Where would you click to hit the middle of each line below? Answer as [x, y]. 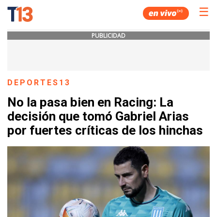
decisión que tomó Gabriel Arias [98, 116]
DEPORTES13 [39, 83]
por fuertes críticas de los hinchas [105, 131]
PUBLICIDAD [108, 36]
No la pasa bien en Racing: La [90, 102]
